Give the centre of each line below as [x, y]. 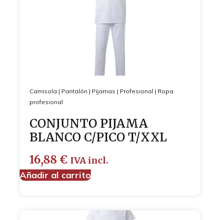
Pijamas [104, 91]
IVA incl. [89, 160]
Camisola [43, 91]
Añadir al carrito [55, 175]
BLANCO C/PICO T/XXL [98, 137]
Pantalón [74, 91]
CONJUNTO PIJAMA [89, 123]
